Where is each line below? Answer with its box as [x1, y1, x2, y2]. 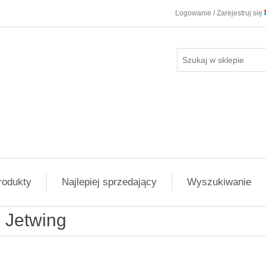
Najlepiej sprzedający [62, 176, 157, 188]
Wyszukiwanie [187, 176, 251, 188]
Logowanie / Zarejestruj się [175, 9, 264, 17]
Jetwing [5, 210, 66, 230]
